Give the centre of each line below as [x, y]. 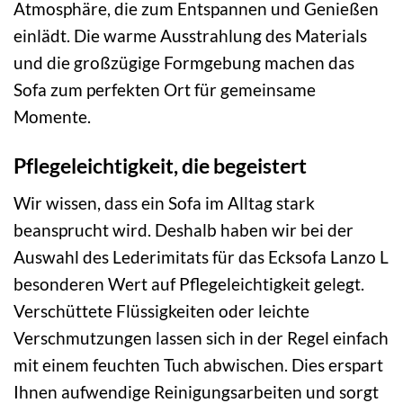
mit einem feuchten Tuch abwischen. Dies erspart [198, 364]
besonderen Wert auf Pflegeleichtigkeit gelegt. [189, 283]
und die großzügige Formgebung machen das [184, 63]
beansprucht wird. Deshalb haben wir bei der [184, 229]
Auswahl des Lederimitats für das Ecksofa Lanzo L [201, 256]
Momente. [52, 117]
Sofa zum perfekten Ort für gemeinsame [165, 90]
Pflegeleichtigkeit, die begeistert [160, 166]
